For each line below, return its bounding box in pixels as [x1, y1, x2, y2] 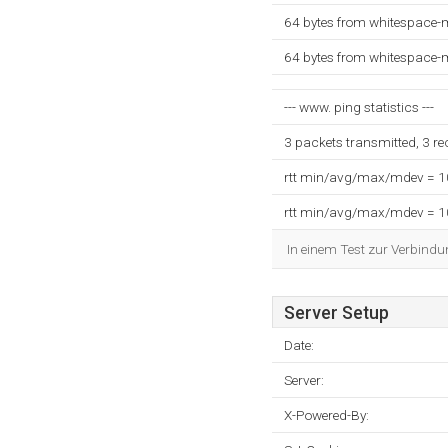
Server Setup [284, 303, 389, 323]
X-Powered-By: [284, 407, 369, 423]
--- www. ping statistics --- [284, 99, 434, 115]
